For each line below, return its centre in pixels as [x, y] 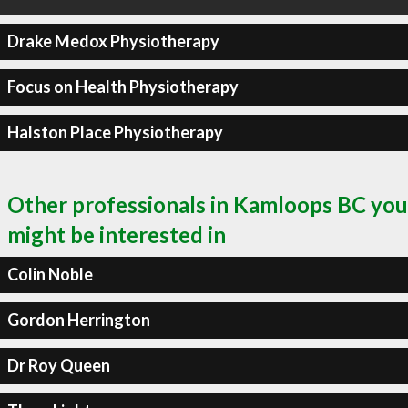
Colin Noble [50, 274]
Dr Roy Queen [58, 365]
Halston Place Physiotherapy [115, 132]
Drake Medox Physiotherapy [113, 41]
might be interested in [117, 234]
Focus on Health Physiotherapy [122, 87]
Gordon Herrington [78, 320]
